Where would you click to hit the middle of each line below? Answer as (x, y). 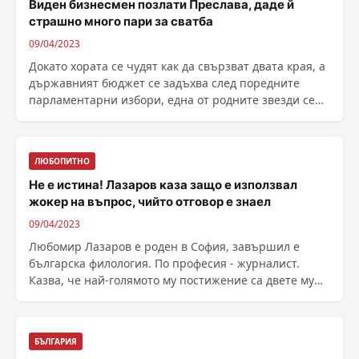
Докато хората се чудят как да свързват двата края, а (177, 66)
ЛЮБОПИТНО (62, 161)
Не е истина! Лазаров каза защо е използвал (163, 185)
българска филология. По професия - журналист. (164, 263)
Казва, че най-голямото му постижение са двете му (171, 280)
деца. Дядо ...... (70, 297)
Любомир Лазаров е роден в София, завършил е (164, 246)
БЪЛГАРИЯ (56, 341)
